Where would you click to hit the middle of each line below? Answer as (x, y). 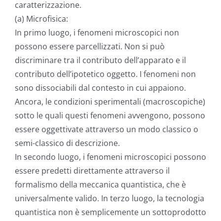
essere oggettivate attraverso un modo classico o (107, 129)
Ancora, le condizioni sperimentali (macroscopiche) (110, 102)
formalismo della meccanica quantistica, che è (100, 185)
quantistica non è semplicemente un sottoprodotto (110, 212)
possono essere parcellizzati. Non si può (90, 47)
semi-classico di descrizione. (67, 143)
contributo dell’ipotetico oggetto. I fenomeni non (105, 74)
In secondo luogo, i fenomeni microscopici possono (110, 157)
